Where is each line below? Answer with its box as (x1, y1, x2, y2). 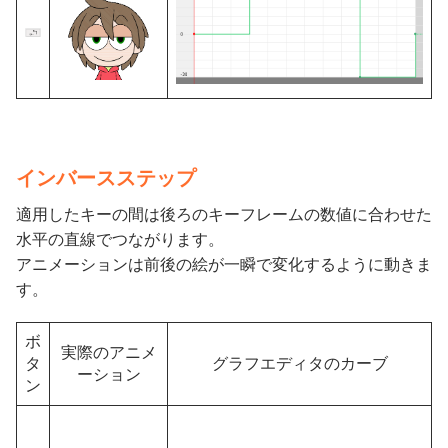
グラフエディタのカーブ (211, 354, 388, 372)
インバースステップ (16, 166, 196, 189)
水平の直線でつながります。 (16, 230, 224, 248)
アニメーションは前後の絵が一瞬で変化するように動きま (16, 255, 432, 273)
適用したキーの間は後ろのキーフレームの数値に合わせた (16, 205, 432, 223)
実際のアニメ (60, 343, 157, 361)
